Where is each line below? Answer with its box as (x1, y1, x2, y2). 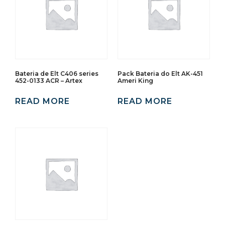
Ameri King (118, 76, 153, 84)
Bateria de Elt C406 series (15, 69, 98, 77)
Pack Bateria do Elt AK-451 (118, 69, 203, 77)
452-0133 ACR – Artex (15, 76, 82, 84)
